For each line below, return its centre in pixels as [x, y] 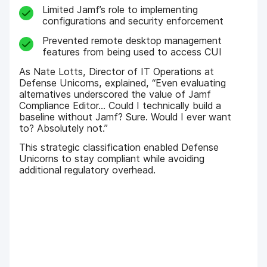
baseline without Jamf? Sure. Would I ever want [125, 117]
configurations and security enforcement [133, 21]
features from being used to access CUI [132, 52]
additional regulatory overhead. [88, 170]
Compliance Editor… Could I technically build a [120, 106]
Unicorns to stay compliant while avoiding [112, 158]
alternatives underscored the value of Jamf [115, 94]
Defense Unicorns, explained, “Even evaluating [123, 83]
